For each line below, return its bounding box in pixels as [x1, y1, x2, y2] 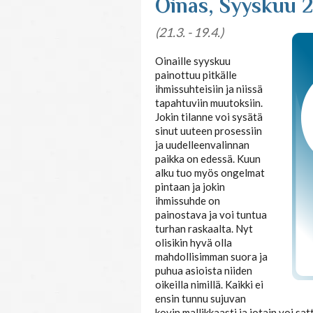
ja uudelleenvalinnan [155, 138, 249, 151]
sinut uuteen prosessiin [155, 124, 262, 137]
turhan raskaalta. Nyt [155, 222, 253, 235]
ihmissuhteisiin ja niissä [155, 82, 263, 95]
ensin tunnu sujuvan [155, 292, 246, 305]
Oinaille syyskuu [155, 54, 231, 67]
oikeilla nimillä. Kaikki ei [155, 278, 263, 291]
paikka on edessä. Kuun [155, 152, 261, 165]
